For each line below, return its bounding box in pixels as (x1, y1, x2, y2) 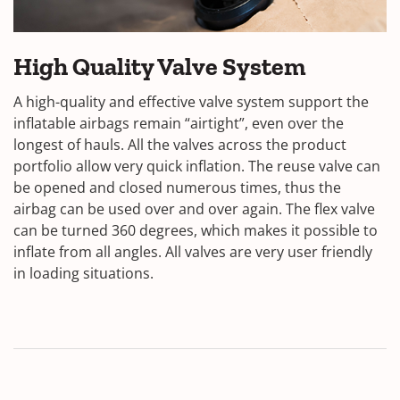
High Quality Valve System (13, 51, 306, 81)
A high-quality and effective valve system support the (13, 91, 369, 112)
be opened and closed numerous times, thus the (13, 177, 341, 197)
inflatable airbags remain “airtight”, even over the (13, 112, 344, 133)
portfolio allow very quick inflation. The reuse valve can (13, 155, 380, 176)
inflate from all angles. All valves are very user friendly (13, 241, 372, 262)
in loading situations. (13, 262, 154, 283)
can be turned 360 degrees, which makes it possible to (13, 220, 378, 240)
